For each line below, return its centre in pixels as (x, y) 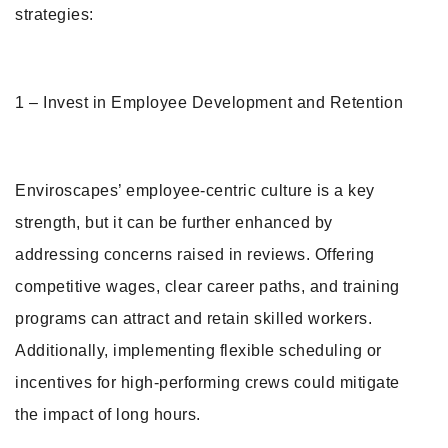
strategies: (54, 14)
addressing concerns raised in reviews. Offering (195, 254)
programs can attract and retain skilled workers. (193, 318)
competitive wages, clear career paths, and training (207, 286)
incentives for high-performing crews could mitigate (207, 382)
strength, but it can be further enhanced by (174, 222)
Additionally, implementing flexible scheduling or (198, 350)
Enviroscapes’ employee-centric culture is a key (195, 190)
